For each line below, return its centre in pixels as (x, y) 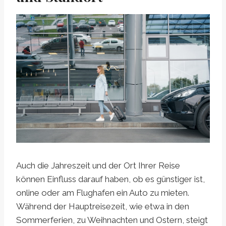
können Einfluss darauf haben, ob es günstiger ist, (110, 179)
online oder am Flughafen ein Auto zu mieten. (103, 193)
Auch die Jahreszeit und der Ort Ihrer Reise (98, 166)
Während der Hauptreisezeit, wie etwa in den (103, 207)
